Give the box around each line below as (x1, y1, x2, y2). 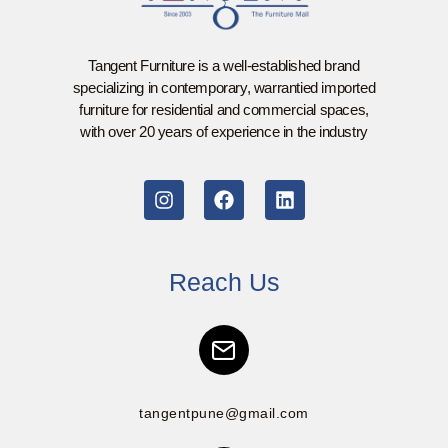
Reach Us (168, 268, 280, 297)
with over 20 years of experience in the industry (80, 123, 368, 141)
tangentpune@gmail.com (139, 405, 309, 422)
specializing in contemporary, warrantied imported (72, 79, 376, 97)
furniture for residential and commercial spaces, (79, 101, 369, 119)
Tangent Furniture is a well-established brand (88, 57, 360, 75)
